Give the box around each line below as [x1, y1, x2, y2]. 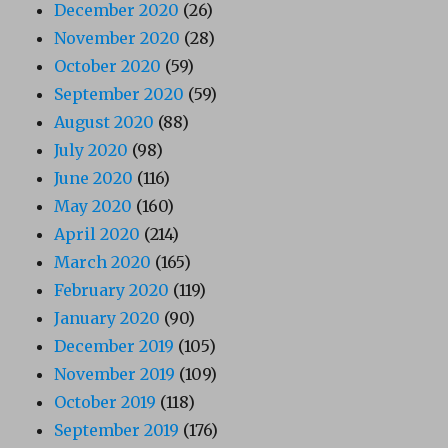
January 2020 [54, 308, 161, 329]
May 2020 [54, 196, 133, 217]
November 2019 [54, 364, 176, 385]
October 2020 [54, 56, 162, 77]
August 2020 [54, 112, 155, 133]
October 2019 [54, 392, 157, 413]
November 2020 [54, 28, 181, 49]
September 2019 [54, 420, 180, 441]
